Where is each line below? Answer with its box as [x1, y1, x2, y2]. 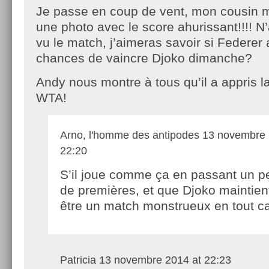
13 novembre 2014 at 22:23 [96, 253, 231, 266]
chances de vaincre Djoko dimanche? [36, 50, 252, 65]
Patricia [60, 253, 96, 266]
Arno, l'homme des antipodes [60, 128, 199, 141]
